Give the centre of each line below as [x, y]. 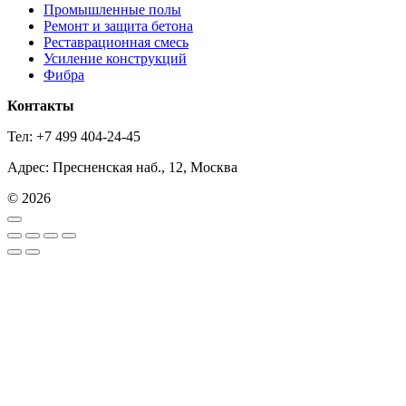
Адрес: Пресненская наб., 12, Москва [122, 167]
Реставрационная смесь [116, 42]
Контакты [41, 105]
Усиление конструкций [115, 58]
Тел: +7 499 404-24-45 [74, 136]
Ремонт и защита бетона [118, 25]
